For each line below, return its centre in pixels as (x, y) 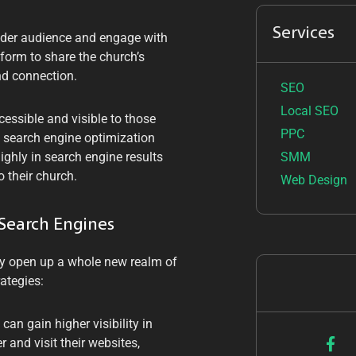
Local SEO (309, 110)
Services (303, 33)
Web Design (313, 180)
